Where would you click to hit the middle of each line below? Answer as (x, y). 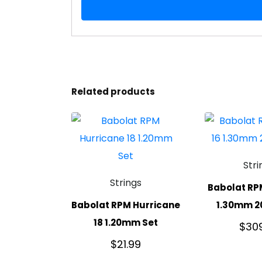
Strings (126, 183)
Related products (113, 92)
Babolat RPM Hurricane (126, 205)
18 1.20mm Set (126, 222)
